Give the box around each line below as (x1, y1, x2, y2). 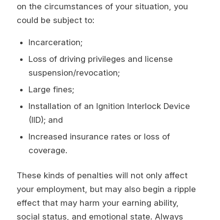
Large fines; (28, 84, 74, 95)
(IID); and (28, 115, 63, 125)
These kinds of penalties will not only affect (16, 170, 188, 181)
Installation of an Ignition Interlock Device (28, 101, 190, 111)
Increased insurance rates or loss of (28, 132, 170, 142)
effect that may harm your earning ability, (16, 198, 179, 208)
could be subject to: (16, 15, 94, 26)
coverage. (28, 145, 67, 156)
